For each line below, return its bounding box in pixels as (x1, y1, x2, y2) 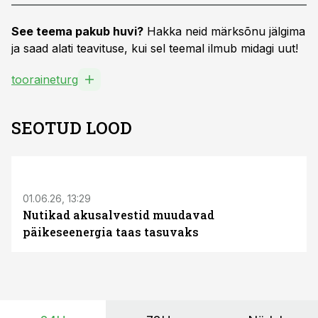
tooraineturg (11, 72, 78, 87)
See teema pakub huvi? (11, 24, 143, 38)
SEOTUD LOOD (11, 116, 132, 139)
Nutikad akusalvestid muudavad (23, 207, 214, 222)
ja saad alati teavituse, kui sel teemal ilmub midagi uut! (11, 41, 298, 55)
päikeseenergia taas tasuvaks (23, 224, 199, 239)
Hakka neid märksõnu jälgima (143, 24, 305, 38)
